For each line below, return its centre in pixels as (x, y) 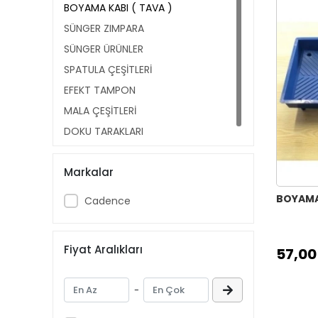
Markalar (89, 172)
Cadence (107, 201)
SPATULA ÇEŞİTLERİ (108, 70)
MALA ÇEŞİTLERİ (100, 111)
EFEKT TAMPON (100, 90)
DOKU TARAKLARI (104, 131)
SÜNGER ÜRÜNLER (104, 49)
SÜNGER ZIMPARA (104, 28)
